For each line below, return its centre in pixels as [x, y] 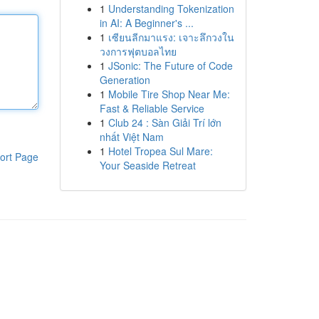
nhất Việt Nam [131, 137]
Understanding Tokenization [171, 9]
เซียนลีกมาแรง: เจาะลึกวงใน [171, 37]
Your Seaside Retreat [147, 165]
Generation [125, 80]
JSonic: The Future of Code [170, 66]
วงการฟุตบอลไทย [138, 51]
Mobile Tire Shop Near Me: [169, 94]
